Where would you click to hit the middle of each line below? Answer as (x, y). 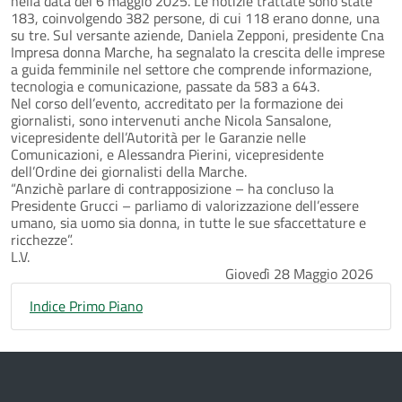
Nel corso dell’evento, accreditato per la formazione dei (177, 104)
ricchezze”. (42, 240)
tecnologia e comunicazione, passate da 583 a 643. (165, 87)
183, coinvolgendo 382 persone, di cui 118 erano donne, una (195, 18)
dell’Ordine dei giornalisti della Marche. (129, 172)
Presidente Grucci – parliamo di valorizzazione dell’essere (185, 206)
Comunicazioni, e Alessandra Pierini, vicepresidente (167, 155)
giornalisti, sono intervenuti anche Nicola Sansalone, (171, 121)
